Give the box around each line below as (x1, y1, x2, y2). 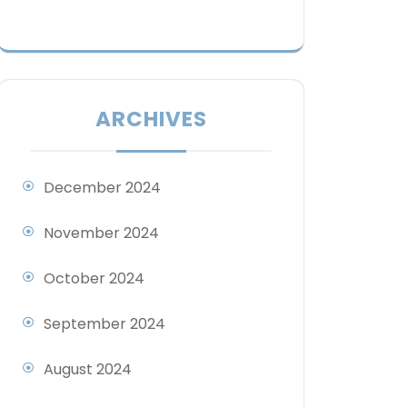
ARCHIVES (94, 104, 207, 134)
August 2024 (44, 359, 132, 381)
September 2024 (44, 313, 165, 335)
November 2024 (44, 223, 159, 244)
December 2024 (44, 177, 161, 199)
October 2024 (44, 268, 144, 290)
